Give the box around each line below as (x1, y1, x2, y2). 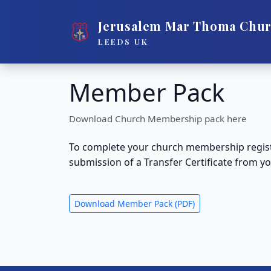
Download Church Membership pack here (69, 113, 247, 125)
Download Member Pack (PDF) (74, 198, 195, 209)
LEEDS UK (98, 36, 149, 47)
